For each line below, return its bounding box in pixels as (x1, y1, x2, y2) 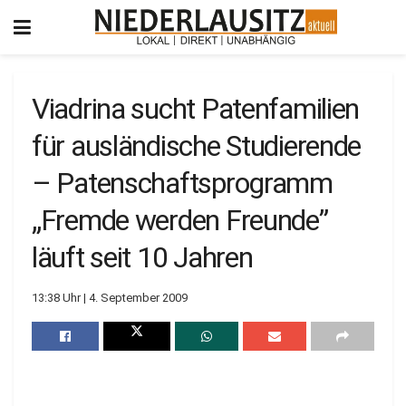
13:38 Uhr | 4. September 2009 (32, 290, 188, 304)
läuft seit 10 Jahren (32, 240, 253, 275)
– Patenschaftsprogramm (32, 166, 333, 200)
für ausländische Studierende (32, 129, 362, 163)
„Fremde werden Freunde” (32, 203, 328, 237)
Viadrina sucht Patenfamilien (32, 92, 360, 126)
